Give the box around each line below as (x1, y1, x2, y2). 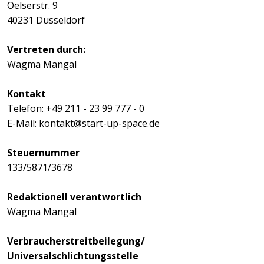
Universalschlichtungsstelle (7, 249, 139, 262)
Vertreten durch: (7, 42, 86, 56)
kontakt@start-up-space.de (39, 116, 160, 130)
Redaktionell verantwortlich (7, 190, 142, 203)
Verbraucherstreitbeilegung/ (7, 234, 146, 247)
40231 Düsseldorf (7, 13, 85, 27)
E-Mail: (7, 116, 39, 130)
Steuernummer (7, 146, 80, 159)
